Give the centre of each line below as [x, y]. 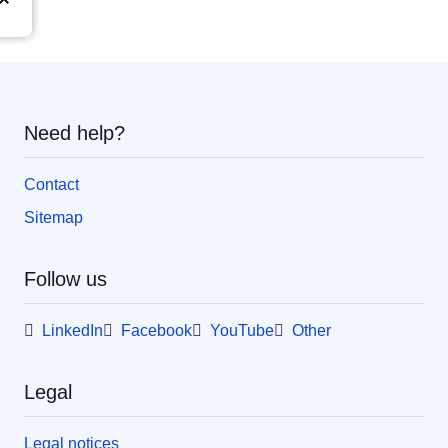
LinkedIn [72, 330]
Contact [51, 184]
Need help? [74, 132]
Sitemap [53, 217]
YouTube [242, 330]
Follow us [65, 278]
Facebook [156, 330]
